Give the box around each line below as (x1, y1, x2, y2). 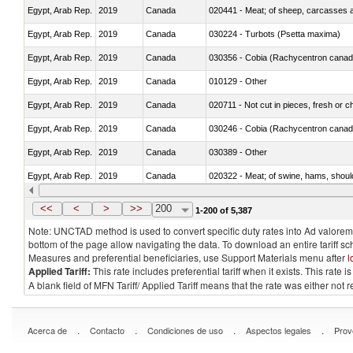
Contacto (90, 324, 124, 336)
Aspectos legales (246, 324, 311, 336)
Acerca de (28, 324, 67, 336)
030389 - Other (209, 147, 267, 157)
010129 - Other (209, 76, 267, 86)
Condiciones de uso (147, 324, 223, 336)
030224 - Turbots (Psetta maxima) (209, 28, 340, 39)
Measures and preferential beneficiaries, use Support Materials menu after (28, 251, 347, 264)
